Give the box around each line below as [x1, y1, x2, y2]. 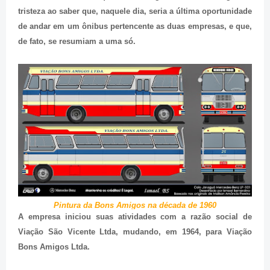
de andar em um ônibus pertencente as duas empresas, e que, [18, 22, 252, 31]
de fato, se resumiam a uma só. [18, 37, 136, 46]
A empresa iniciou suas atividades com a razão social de [18, 212, 252, 222]
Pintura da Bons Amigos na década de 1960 [54, 201, 216, 210]
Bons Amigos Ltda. [18, 242, 90, 252]
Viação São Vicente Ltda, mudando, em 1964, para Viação [18, 227, 252, 237]
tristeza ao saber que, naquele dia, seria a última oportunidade [18, 7, 252, 16]
